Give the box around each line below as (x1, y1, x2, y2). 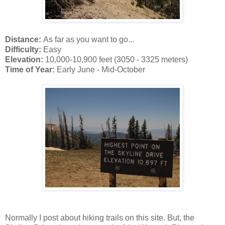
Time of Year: (5, 65, 55, 74)
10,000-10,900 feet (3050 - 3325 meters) (45, 55, 188, 64)
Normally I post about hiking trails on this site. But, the (5, 213, 194, 222)
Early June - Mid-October (55, 65, 145, 74)
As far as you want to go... (43, 35, 134, 44)
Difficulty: (5, 45, 43, 54)
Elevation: (5, 55, 45, 64)
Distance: (5, 35, 43, 44)
